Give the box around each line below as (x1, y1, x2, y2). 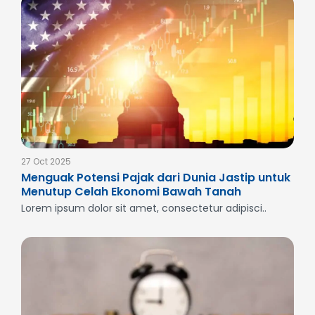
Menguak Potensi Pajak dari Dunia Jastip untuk (21, 169, 290, 186)
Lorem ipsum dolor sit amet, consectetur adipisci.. (21, 200, 266, 215)
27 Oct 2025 (21, 155, 71, 167)
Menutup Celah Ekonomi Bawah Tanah (21, 183, 241, 200)
